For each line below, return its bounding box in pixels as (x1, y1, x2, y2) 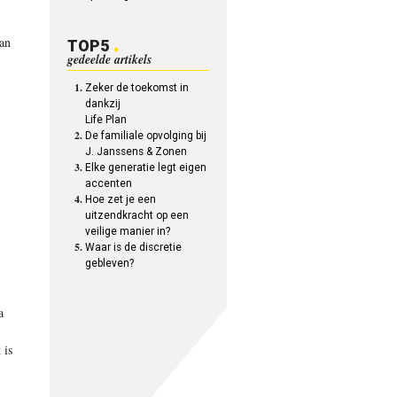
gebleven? (85, 257, 135, 269)
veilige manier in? (85, 225, 171, 237)
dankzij (85, 97, 121, 110)
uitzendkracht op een (85, 209, 190, 222)
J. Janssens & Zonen (85, 145, 188, 158)
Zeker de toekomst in (85, 82, 190, 94)
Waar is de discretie (85, 241, 183, 253)
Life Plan (85, 113, 128, 126)
